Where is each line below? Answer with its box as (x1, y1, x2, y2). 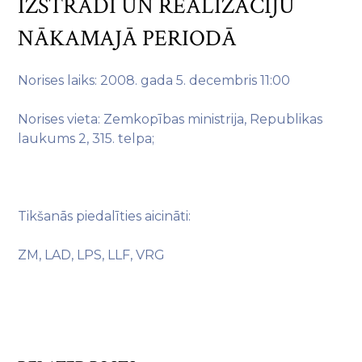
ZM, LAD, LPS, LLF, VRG (18, 247, 166, 263)
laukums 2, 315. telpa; (18, 131, 155, 146)
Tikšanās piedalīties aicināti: (18, 208, 192, 224)
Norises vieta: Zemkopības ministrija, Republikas (18, 112, 323, 127)
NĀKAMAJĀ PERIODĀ (18, 23, 238, 53)
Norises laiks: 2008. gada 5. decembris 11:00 (18, 73, 291, 88)
